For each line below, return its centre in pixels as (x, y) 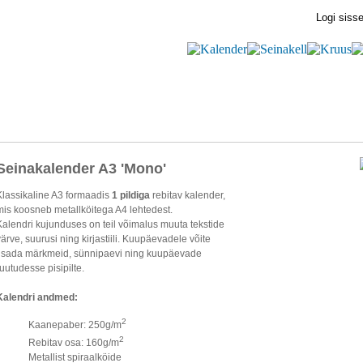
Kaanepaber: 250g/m (75, 325)
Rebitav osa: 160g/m (74, 342)
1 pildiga (131, 195)
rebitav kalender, (188, 195)
